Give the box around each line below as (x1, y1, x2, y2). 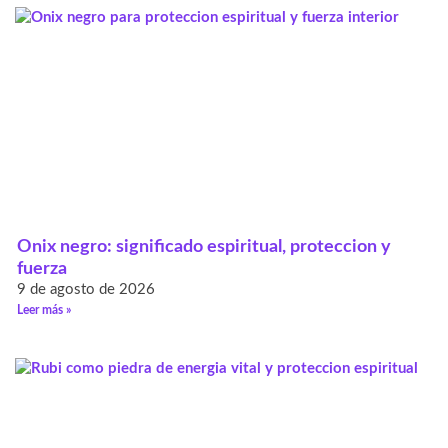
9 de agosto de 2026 (17, 282, 155, 298)
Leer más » (17, 304, 71, 317)
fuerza (17, 260, 67, 279)
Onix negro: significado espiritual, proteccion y (17, 238, 391, 257)
